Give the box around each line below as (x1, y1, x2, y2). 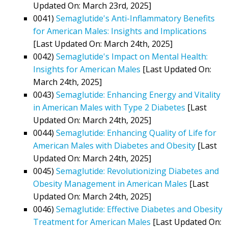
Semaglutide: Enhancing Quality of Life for (56, 127, 216, 138)
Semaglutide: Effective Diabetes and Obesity (56, 203, 222, 215)
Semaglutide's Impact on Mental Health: (56, 50, 208, 62)
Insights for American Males (33, 63, 140, 75)
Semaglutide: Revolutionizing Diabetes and (56, 165, 219, 177)
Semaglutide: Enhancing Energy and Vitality (56, 89, 220, 100)
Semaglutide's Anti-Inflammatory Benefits (56, 12, 215, 24)
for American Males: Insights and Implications (33, 25, 207, 37)
